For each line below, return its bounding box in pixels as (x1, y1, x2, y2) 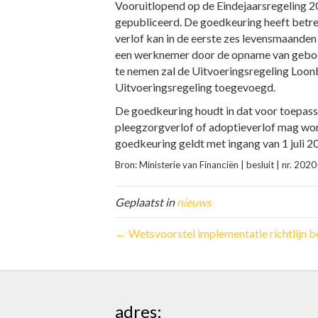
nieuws (177, 195, 212, 209)
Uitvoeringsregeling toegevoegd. (115, 80, 275, 94)
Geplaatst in (115, 195, 177, 209)
